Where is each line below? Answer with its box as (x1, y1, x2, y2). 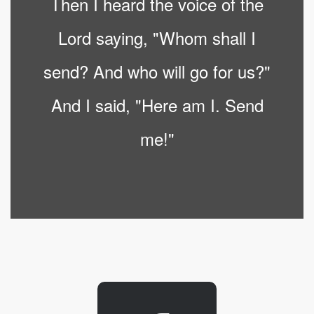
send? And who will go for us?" (43, 59, 271, 84)
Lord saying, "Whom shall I (58, 25, 256, 50)
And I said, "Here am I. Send (50, 93, 264, 118)
